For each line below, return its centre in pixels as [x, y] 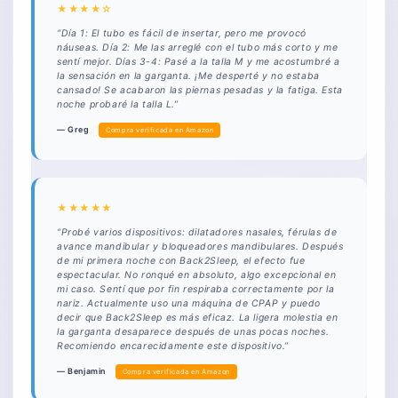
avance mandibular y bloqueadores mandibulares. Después [200, 246]
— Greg [75, 129]
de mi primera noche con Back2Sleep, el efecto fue [181, 260]
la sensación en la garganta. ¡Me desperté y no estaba [188, 76]
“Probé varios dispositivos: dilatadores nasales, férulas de [197, 232]
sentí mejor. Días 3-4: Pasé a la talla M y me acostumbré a [199, 61]
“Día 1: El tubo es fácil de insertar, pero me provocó [182, 33]
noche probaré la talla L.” [118, 104]
